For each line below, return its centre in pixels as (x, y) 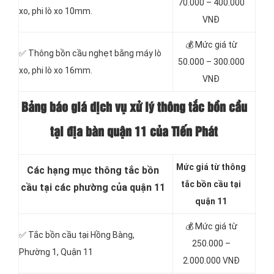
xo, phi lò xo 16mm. (56, 71)
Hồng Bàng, (113, 235)
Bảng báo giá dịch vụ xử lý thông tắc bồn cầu (134, 108)
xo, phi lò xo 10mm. (56, 11)
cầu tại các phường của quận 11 (93, 188)
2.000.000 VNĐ (211, 261)
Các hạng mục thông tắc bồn (93, 171)
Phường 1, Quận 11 (56, 252)
